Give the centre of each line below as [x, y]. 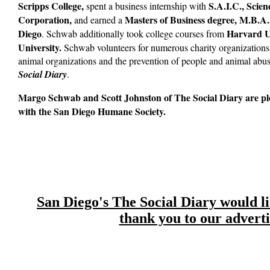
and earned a [99, 20]
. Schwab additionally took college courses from [134, 33]
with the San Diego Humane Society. [92, 111]
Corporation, [46, 20]
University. [41, 47]
